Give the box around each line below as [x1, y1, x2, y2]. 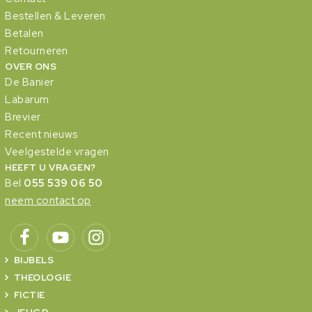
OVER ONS [5, 60, 56, 72]
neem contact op [5, 193, 91, 208]
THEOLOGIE [13, 271, 71, 283]
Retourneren [5, 43, 68, 58]
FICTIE [13, 288, 45, 301]
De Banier [5, 75, 54, 89]
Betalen [5, 26, 44, 40]
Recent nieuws [5, 127, 78, 141]
